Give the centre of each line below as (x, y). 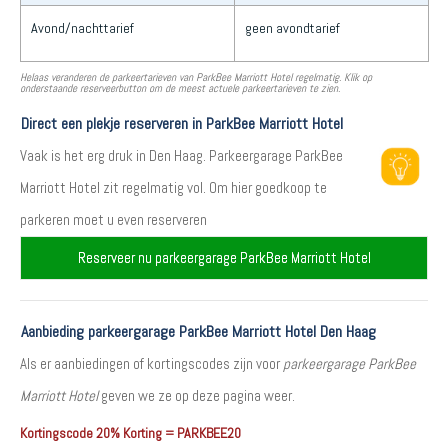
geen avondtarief (292, 28)
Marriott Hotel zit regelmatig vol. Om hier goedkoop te (173, 187)
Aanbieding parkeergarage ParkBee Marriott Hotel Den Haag (198, 331)
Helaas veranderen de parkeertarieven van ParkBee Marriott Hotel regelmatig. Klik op (196, 77)
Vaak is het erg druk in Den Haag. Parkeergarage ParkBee (181, 155)
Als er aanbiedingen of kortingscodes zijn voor (151, 363)
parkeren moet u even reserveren (113, 219)
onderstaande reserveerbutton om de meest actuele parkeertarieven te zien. (180, 88)
